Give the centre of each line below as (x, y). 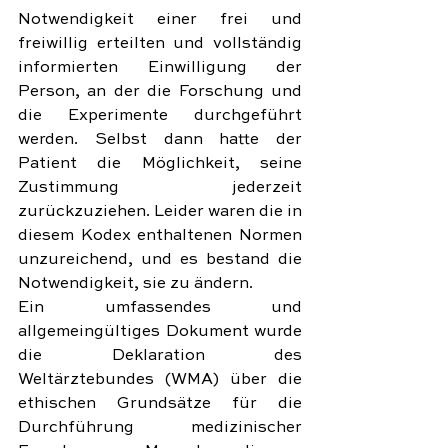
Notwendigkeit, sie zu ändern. (135, 284)
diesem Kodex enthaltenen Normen (160, 236)
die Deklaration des (160, 356)
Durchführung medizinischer (160, 428)
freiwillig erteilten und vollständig (160, 44)
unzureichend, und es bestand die (160, 260)
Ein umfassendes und (160, 308)
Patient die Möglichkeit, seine (160, 164)
